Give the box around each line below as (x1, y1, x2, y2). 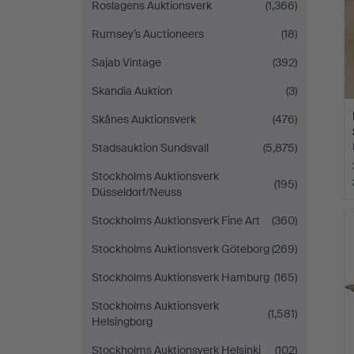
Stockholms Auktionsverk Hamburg (92, 270, 269, 284)
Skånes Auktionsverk (92, 112, 196, 126)
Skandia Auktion (92, 84, 172, 98)
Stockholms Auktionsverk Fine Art (92, 213, 260, 228)
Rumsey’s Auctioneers (92, 27, 204, 41)
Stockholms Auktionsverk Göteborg (92, 242, 269, 256)
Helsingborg (92, 314, 153, 329)
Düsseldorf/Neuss (92, 185, 182, 199)
